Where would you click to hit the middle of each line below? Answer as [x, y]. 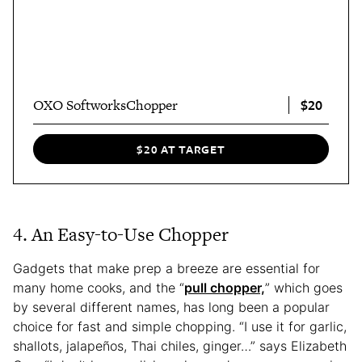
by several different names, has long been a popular [171, 307]
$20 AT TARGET [181, 149]
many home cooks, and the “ [99, 288]
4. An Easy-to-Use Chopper [121, 235]
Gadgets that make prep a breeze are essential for [166, 269]
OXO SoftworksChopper [105, 105]
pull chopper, [225, 288]
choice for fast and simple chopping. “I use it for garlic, [180, 327]
